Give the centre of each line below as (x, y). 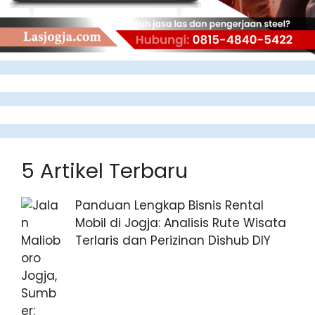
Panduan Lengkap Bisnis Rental (169, 205)
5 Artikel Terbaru (104, 171)
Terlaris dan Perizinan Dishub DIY (173, 240)
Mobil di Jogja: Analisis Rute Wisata (181, 223)
